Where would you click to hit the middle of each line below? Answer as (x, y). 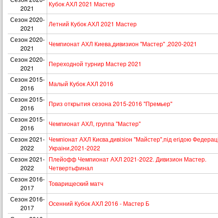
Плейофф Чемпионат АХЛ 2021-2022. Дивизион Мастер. (127, 159)
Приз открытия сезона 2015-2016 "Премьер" (110, 103)
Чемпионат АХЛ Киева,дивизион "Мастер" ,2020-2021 (123, 44)
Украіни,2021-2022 (74, 148)
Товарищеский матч (76, 183)
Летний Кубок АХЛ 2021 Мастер (93, 24)
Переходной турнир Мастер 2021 (95, 64)
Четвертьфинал (71, 168)
